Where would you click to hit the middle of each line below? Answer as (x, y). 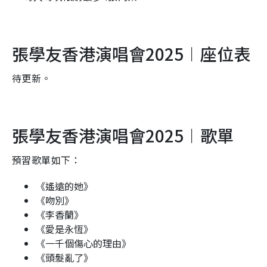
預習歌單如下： (46, 159)
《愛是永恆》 (64, 229)
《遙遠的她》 (64, 186)
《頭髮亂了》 (64, 257)
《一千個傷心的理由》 (83, 243)
